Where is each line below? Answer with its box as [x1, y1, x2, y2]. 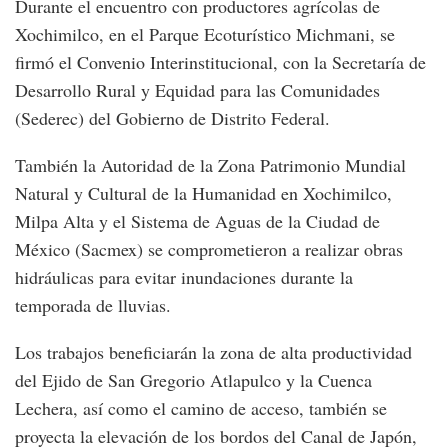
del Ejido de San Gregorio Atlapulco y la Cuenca [15, 368, 372, 393]
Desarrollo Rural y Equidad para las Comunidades [15, 78, 380, 103]
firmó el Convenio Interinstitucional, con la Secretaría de [15, 50, 426, 75]
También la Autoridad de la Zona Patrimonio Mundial [15, 153, 406, 178]
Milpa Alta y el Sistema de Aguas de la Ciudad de [15, 209, 380, 234]
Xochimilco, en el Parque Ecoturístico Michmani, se [15, 22, 395, 47]
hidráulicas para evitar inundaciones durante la [15, 265, 353, 290]
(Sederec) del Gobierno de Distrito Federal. [15, 106, 330, 131]
